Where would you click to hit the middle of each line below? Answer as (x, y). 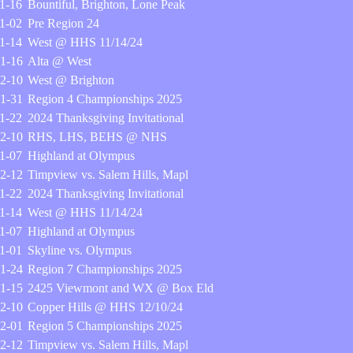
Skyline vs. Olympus (80, 250)
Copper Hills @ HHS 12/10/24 (105, 307)
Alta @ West (59, 61)
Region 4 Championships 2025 (105, 99)
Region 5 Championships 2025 (105, 326)
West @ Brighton (71, 80)
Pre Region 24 (63, 23)
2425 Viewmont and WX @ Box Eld (121, 288)
